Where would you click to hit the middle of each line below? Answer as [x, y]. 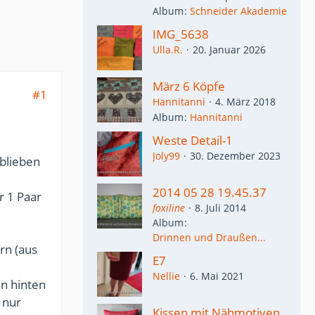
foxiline [169, 207]
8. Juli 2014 [220, 207]
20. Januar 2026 [229, 50]
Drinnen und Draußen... [209, 237]
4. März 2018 [245, 102]
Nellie [166, 276]
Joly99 [166, 155]
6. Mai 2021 [217, 276]
